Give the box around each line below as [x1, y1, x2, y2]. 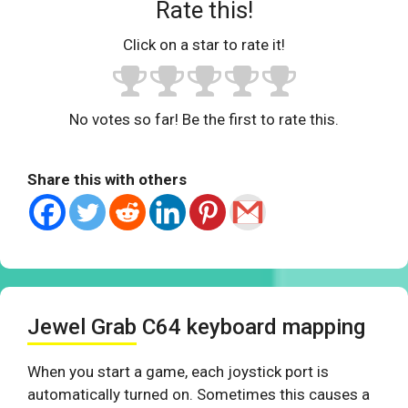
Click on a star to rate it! [123, 36, 285, 55]
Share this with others [27, 170, 187, 189]
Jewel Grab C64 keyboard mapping [27, 314, 365, 341]
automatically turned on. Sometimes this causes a [27, 385, 370, 404]
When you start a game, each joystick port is [27, 362, 329, 382]
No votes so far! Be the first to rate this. [69, 110, 339, 129]
